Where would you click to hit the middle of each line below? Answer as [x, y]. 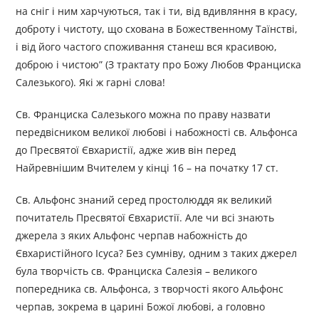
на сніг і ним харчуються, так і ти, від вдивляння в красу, [157, 11]
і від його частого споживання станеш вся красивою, [147, 47]
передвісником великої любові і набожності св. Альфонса [157, 132]
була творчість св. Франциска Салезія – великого [137, 271]
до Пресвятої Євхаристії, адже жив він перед [126, 150]
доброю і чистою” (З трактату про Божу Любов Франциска [159, 65]
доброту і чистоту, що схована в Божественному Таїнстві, [157, 29]
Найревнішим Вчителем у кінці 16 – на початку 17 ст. [147, 168]
